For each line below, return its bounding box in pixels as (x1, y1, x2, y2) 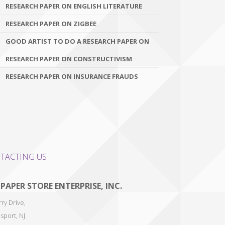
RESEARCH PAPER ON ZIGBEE (6, 19, 96, 28)
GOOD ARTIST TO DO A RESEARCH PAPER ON (6, 37, 149, 46)
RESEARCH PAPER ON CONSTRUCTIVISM (6, 54, 132, 63)
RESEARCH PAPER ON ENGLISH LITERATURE (6, 2, 142, 11)
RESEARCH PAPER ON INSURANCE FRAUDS (6, 72, 138, 81)
